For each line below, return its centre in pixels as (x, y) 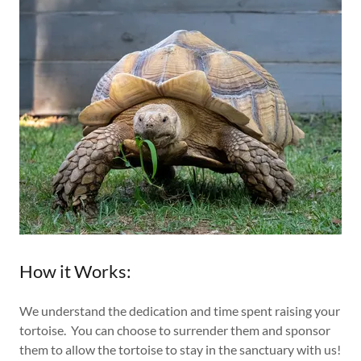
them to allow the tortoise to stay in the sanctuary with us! (180, 349)
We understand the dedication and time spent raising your (180, 311)
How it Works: (75, 271)
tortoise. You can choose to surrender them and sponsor (175, 330)
